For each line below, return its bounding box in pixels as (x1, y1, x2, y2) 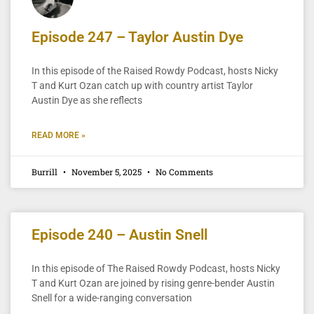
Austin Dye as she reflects (32, 94, 142, 106)
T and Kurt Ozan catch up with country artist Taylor (32, 79, 253, 91)
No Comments (153, 165, 213, 177)
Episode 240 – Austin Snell (32, 226, 207, 243)
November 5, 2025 (69, 165, 144, 177)
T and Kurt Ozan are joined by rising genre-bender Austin (32, 277, 275, 289)
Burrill (32, 165, 60, 177)
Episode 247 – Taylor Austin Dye (32, 28, 243, 46)
